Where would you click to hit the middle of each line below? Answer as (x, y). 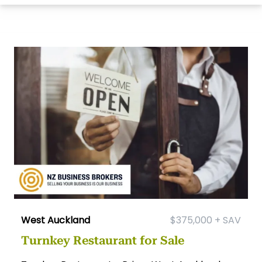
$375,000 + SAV (206, 220)
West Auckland (56, 220)
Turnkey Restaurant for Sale (103, 241)
